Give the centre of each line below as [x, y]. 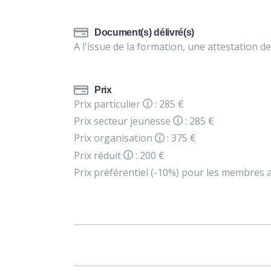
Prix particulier [108, 104]
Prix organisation [114, 138]
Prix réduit [99, 155]
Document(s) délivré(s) [144, 32]
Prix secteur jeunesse [123, 121]
